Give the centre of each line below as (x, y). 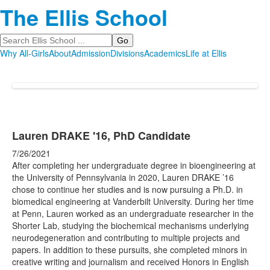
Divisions (127, 53)
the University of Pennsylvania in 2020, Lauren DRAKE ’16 (123, 177)
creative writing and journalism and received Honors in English (130, 262)
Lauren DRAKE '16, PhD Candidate (101, 136)
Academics (165, 53)
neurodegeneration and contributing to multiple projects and (126, 237)
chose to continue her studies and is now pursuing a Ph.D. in (127, 189)
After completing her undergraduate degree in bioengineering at (134, 165)
